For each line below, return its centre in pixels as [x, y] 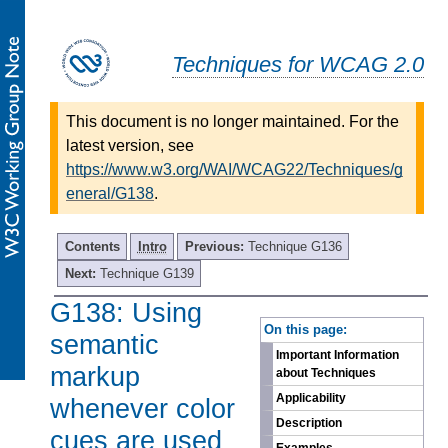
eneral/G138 [110, 193]
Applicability [311, 398]
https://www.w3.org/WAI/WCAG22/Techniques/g [234, 169]
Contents [92, 246]
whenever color [142, 408]
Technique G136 [294, 246]
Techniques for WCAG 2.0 [298, 64]
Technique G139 [146, 273]
